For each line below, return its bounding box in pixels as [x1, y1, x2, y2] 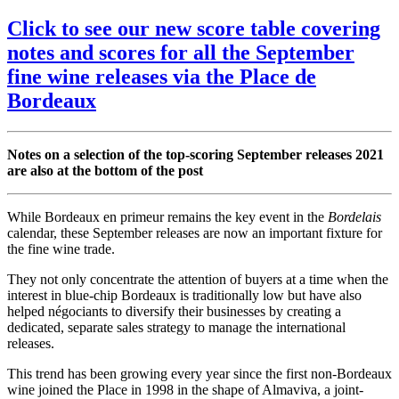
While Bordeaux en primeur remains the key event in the [7, 208, 328, 224]
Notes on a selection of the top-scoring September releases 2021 [7, 146, 384, 162]
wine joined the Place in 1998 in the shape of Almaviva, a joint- [7, 381, 363, 397]
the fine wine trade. [7, 240, 115, 256]
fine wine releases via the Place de [7, 65, 316, 89]
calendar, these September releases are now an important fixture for [7, 224, 382, 240]
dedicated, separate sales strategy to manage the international [7, 319, 346, 335]
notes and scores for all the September [7, 41, 354, 65]
